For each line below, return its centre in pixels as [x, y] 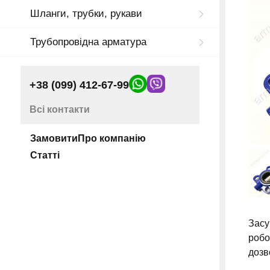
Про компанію [112, 139]
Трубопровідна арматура [88, 42]
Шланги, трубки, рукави [86, 14]
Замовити [54, 139]
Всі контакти [60, 110]
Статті [45, 155]
